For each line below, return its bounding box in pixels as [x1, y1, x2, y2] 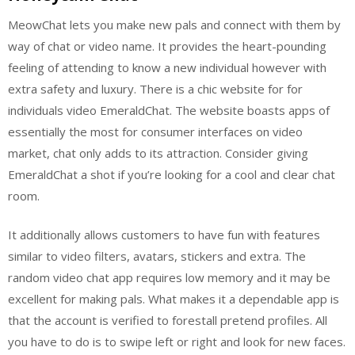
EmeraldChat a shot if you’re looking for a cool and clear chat [8, 166, 335, 182]
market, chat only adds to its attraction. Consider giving [8, 144, 308, 161]
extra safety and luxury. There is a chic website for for [8, 80, 303, 97]
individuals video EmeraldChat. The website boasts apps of [8, 101, 330, 118]
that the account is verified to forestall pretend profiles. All [8, 312, 327, 328]
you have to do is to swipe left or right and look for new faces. [8, 334, 345, 349]
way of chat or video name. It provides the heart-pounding [8, 37, 326, 54]
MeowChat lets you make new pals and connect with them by [8, 16, 341, 32]
